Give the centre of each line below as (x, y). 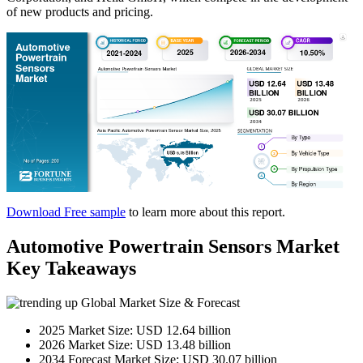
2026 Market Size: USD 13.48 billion (135, 344)
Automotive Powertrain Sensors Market (173, 246)
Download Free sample (66, 212)
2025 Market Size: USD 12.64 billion (135, 330)
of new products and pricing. (80, 12)
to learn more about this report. (205, 212)
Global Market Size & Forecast (159, 302)
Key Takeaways (71, 268)
